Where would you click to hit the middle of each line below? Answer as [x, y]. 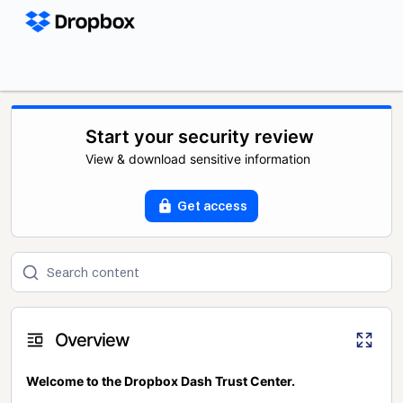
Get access [212, 206]
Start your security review [200, 136]
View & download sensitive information [198, 158]
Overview [93, 340]
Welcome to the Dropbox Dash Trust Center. [161, 381]
